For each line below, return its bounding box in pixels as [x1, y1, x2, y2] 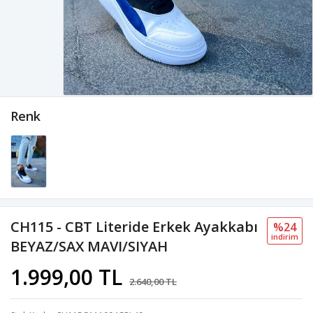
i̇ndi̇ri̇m [271, 231, 298, 242]
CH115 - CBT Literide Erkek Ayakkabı [10, 217, 258, 237]
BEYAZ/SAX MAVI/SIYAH [10, 237, 168, 256]
